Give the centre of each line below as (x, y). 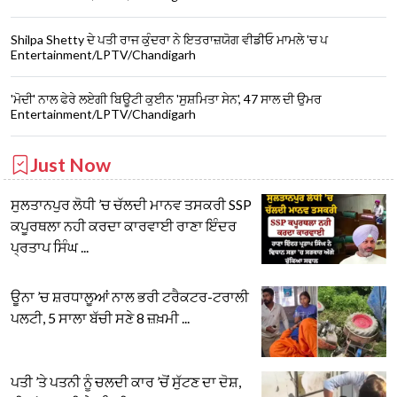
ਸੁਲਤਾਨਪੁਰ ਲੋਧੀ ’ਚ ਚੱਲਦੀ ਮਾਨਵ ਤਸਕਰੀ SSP (131, 205)
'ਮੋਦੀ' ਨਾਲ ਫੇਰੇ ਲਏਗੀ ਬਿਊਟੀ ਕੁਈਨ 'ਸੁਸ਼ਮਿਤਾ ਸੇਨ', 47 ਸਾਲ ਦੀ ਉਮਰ (166, 99)
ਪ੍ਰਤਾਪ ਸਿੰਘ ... (50, 247)
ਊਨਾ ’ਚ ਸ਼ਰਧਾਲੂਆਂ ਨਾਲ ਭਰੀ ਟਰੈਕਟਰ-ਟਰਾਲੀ (130, 297)
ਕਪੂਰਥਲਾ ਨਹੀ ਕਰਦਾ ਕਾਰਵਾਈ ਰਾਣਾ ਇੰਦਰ (124, 226)
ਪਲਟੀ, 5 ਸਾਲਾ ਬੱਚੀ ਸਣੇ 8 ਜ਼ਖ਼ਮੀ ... (100, 318)
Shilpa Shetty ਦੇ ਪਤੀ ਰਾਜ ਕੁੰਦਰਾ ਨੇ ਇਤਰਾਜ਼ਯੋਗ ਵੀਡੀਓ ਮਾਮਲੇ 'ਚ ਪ (169, 40)
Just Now (70, 165)
